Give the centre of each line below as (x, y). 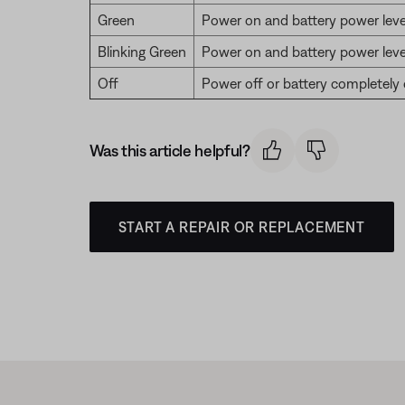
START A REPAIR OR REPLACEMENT (241, 226)
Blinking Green (141, 52)
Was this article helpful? (170, 150)
